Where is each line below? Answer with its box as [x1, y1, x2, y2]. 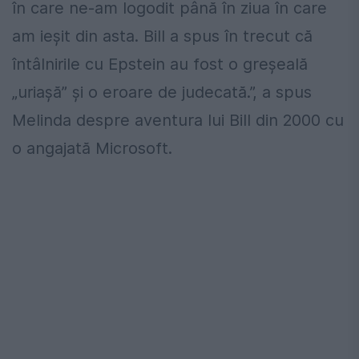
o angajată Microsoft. [12, 138, 172, 158]
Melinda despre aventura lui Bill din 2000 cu [12, 110, 344, 130]
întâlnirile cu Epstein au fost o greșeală [12, 54, 308, 74]
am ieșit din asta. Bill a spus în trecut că [12, 26, 313, 46]
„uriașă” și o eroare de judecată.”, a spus [12, 82, 312, 102]
